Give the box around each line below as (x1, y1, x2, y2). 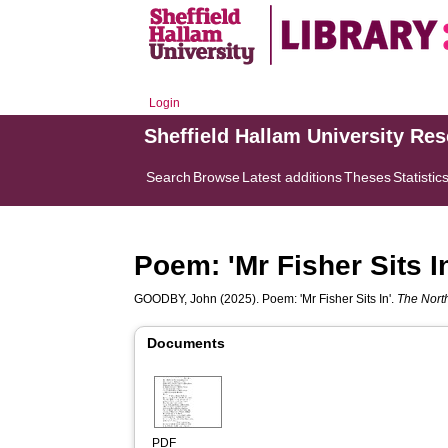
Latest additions (242, 169, 343, 185)
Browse (193, 169, 241, 185)
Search (146, 169, 192, 185)
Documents (147, 335, 226, 351)
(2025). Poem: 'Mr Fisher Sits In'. (217, 292, 398, 306)
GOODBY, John (134, 292, 218, 306)
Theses (344, 169, 392, 185)
